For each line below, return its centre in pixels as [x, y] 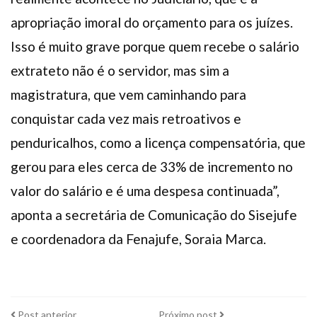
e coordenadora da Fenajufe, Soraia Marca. [138, 239]
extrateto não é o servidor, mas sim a [120, 71]
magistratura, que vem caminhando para [128, 95]
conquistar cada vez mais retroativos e [126, 119]
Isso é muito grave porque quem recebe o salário [155, 47]
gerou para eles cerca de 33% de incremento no [152, 167]
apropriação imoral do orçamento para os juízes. [152, 23]
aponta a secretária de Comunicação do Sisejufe [154, 215]
